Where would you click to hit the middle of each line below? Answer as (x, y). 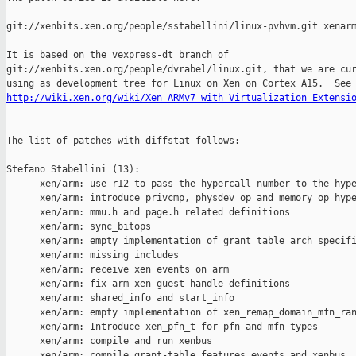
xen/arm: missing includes (93, 255)
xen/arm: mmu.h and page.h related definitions (148, 213)
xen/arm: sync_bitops (79, 227)
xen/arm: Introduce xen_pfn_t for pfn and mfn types (162, 327)
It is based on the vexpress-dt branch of (118, 55)
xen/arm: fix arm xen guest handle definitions (148, 284)
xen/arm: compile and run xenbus (109, 341)
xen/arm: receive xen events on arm (118, 270)
